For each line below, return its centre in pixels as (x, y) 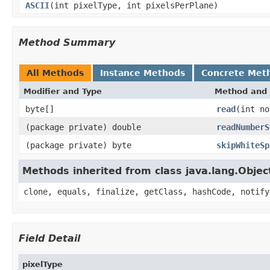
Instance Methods (143, 73)
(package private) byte (78, 145)
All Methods (55, 73)
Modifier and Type (63, 91)
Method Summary (67, 42)
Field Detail (49, 238)
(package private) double (83, 127)
